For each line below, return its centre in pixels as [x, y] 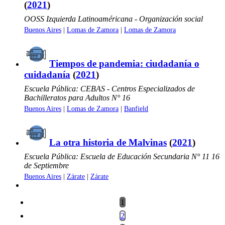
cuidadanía [47, 74]
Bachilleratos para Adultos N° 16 [77, 97]
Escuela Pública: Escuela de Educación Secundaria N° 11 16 [122, 156]
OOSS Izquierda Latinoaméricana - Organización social [114, 19]
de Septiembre [46, 165]
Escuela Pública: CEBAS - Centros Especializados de [109, 88]
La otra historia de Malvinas [108, 142]
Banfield [136, 108]
